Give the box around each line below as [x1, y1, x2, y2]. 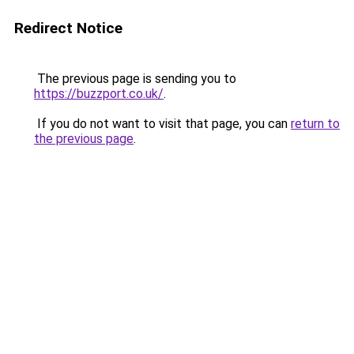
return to [291, 116, 340, 131]
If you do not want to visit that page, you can [34, 116, 291, 131]
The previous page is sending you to [34, 71, 236, 86]
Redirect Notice [14, 19, 122, 37]
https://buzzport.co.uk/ [34, 86, 164, 101]
